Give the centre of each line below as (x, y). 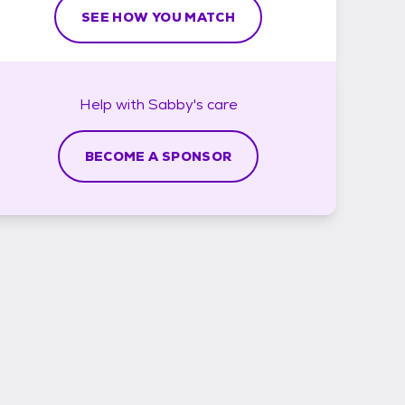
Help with (113, 104)
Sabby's (175, 104)
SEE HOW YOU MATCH (158, 17)
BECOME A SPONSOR (158, 156)
